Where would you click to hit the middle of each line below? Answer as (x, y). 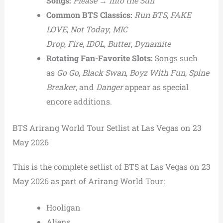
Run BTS (150, 15)
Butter (119, 44)
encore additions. (79, 102)
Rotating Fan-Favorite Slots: (99, 58)
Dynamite (152, 44)
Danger (109, 87)
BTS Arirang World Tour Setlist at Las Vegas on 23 (107, 128)
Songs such (175, 58)
